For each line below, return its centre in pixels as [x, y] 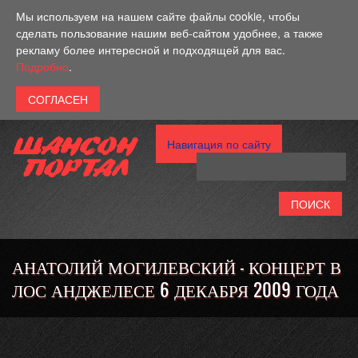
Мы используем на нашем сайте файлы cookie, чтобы [158, 16]
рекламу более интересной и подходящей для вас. [151, 50]
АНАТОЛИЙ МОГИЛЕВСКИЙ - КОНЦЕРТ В [177, 267]
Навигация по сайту [219, 144]
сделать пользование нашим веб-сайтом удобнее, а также [169, 33]
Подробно [42, 66]
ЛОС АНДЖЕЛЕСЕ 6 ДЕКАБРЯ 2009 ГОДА [175, 290]
